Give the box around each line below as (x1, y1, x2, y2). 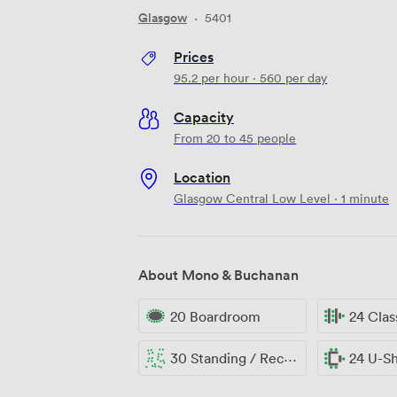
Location (174, 167, 230, 187)
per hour (198, 68, 249, 86)
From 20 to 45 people (174, 128, 296, 146)
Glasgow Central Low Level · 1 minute (174, 189, 389, 206)
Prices (174, 46, 214, 66)
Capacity (174, 106, 234, 127)
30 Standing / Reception (170, 349, 284, 368)
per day (282, 68, 327, 86)
